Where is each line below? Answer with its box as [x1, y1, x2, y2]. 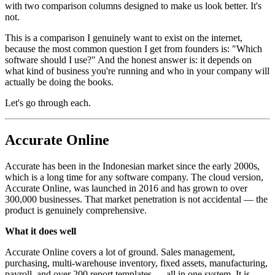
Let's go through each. [5, 97, 91, 108]
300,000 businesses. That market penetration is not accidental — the [5, 193, 268, 204]
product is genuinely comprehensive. [5, 204, 147, 215]
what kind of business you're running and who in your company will [5, 65, 269, 76]
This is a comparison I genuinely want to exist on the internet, [5, 32, 242, 43]
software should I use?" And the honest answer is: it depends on [5, 54, 252, 65]
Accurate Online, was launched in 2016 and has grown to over [5, 182, 247, 193]
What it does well [5, 225, 76, 236]
